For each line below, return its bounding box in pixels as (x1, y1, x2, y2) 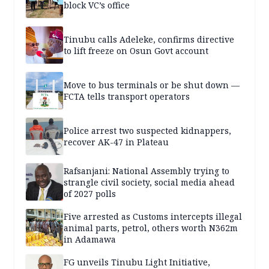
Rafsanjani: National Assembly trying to (64, 165, 229, 177)
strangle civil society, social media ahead (64, 176, 235, 188)
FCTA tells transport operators (64, 91, 190, 103)
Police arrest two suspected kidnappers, (64, 125, 231, 137)
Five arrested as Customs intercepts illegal (64, 210, 242, 222)
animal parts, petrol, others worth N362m (64, 222, 238, 234)
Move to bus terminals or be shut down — (64, 79, 240, 91)
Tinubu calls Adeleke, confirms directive (64, 34, 234, 46)
